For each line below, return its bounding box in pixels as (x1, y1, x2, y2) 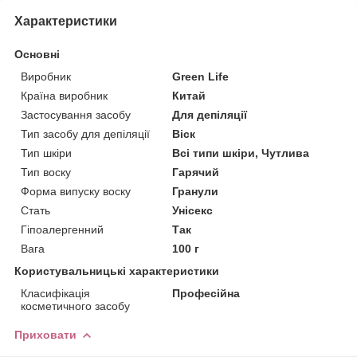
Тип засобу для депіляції (21, 127, 150, 140)
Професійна (172, 286, 241, 300)
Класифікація (21, 286, 90, 300)
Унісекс (172, 203, 214, 217)
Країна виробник (21, 88, 108, 102)
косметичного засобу (21, 299, 130, 312)
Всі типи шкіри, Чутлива (172, 146, 310, 159)
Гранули (172, 184, 219, 198)
